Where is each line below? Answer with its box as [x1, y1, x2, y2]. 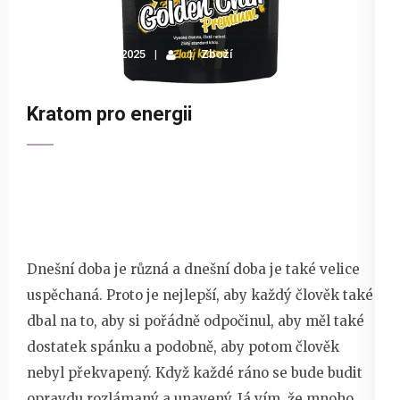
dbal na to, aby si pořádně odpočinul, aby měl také [27, 312, 364, 329]
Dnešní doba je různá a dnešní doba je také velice [27, 260, 360, 278]
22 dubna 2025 [70, 47, 146, 61]
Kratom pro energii [27, 103, 192, 125]
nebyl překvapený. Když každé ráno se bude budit [27, 363, 362, 381]
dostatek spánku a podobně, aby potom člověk [27, 337, 339, 355]
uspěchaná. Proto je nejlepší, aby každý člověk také [27, 286, 373, 304]
